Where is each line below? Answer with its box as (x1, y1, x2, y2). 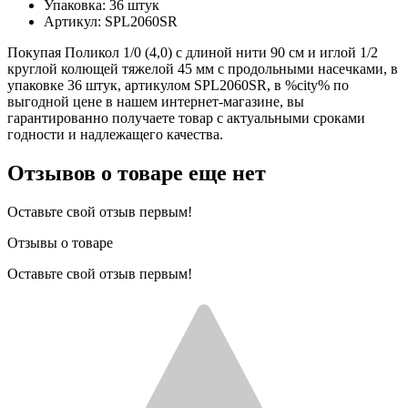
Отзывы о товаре (7, 234, 113, 250)
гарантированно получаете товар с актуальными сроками (7, 109, 365, 126)
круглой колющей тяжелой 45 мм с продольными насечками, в (7, 60, 398, 76)
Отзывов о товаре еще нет (7, 160, 266, 185)
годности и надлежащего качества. (7, 126, 223, 142)
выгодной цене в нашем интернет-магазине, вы (7, 93, 304, 109)
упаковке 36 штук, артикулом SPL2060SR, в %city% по (7, 76, 349, 93)
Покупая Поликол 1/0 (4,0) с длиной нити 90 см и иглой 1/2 (7, 44, 378, 60)
